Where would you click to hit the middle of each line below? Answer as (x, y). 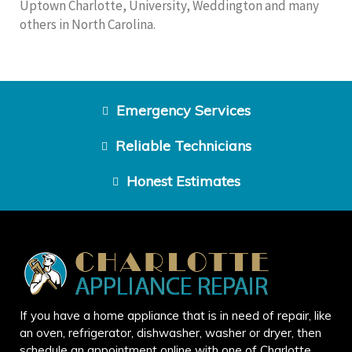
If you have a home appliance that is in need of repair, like (176, 316)
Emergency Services (183, 111)
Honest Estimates (183, 181)
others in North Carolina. (88, 25)
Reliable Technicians (183, 146)
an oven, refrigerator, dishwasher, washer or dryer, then (170, 333)
